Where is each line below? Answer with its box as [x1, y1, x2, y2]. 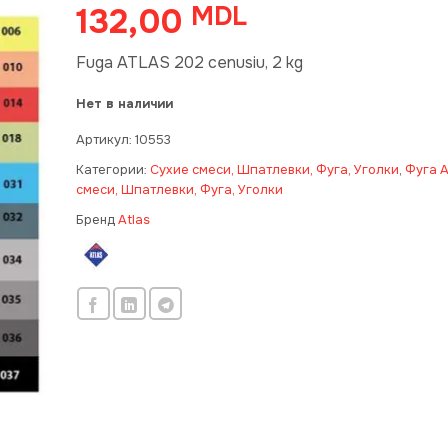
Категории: [75, 161, 150, 178]
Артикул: [75, 131, 135, 148]
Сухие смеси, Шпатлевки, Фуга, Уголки [149, 161, 399, 178]
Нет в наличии [75, 95, 173, 112]
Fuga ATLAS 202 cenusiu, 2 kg [75, 52, 303, 73]
